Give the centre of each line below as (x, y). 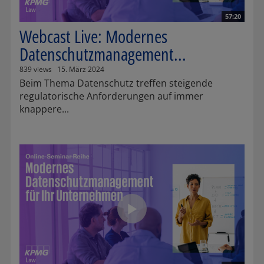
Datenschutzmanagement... (103, 54)
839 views (36, 70)
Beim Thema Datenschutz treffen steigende (116, 83)
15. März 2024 (81, 70)
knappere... (44, 109)
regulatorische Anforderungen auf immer (111, 96)
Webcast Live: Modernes (93, 37)
